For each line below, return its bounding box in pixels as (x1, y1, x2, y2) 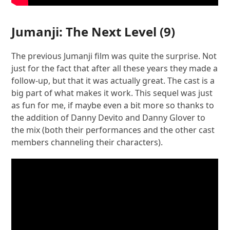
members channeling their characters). (11, 136, 163, 148)
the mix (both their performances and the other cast (11, 124, 215, 136)
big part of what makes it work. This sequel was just (11, 87, 213, 99)
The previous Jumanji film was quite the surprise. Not (11, 50, 217, 62)
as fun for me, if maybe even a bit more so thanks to (11, 99, 215, 111)
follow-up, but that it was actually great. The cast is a (11, 74, 215, 86)
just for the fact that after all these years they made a (11, 62, 218, 74)
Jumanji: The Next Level (11, 23, 157, 40)
